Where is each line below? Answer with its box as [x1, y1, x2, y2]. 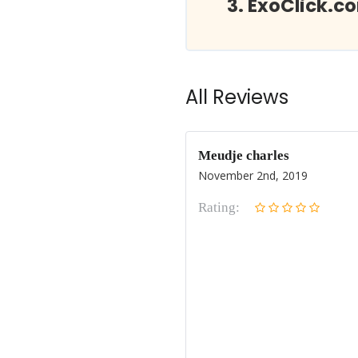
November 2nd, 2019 [198, 168, 308, 183]
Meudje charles [198, 148, 289, 163]
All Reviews [185, 84, 288, 110]
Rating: [198, 200, 240, 215]
